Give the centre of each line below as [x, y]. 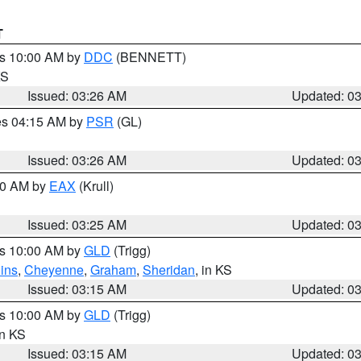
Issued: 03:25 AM [77, 224]
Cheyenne [54, 270]
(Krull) [95, 186]
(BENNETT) [149, 57]
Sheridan [169, 270]
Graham [113, 270]
